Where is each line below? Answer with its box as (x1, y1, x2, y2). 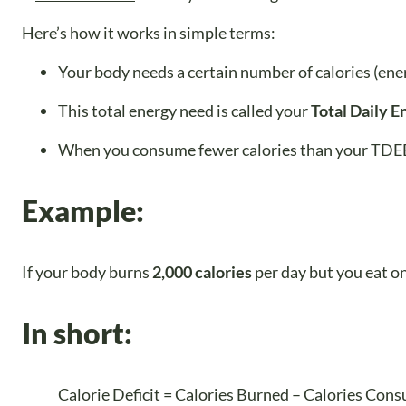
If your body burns (22, 261, 152, 282)
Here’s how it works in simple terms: (22, 22, 275, 43)
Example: (22, 193, 144, 229)
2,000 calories (152, 261, 252, 282)
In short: (22, 315, 132, 352)
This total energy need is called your (58, 100, 311, 121)
